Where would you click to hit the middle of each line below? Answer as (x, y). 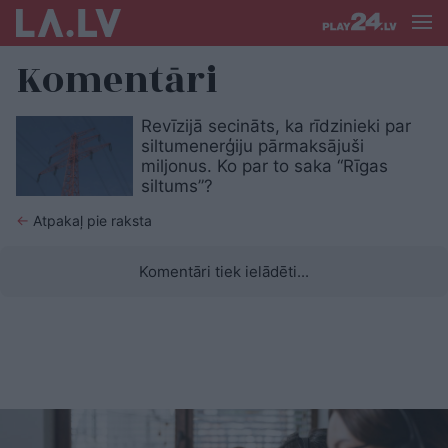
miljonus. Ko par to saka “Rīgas (264, 166)
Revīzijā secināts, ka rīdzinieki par (276, 126)
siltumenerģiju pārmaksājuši (252, 146)
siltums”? (177, 186)
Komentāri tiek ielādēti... (224, 271)
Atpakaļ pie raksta (90, 220)
